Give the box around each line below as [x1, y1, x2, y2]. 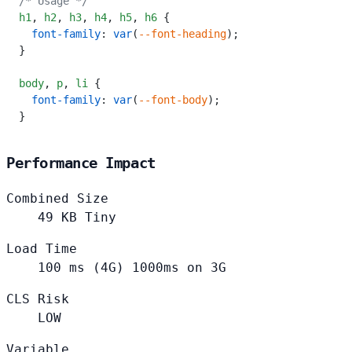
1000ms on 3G [132, 259, 226, 275]
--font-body [138, 93, 207, 107]
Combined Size [6, 190, 108, 206]
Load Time [6, 240, 77, 256]
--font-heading [138, 27, 226, 41]
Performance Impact [6, 154, 156, 171]
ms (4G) [69, 259, 124, 275]
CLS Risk [6, 291, 69, 306]
